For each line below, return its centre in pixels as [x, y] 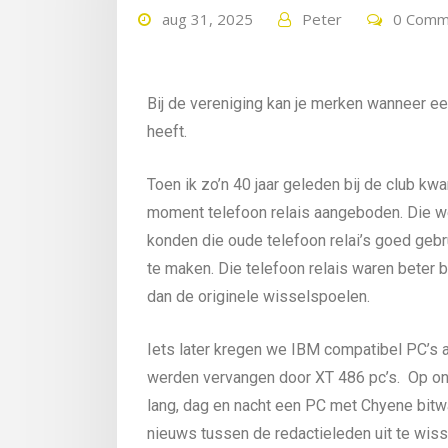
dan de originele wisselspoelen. [258, 296]
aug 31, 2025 [207, 19]
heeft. [169, 131]
